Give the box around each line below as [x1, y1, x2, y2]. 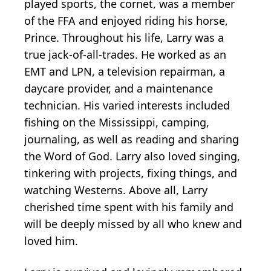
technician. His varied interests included [24, 97, 230, 113]
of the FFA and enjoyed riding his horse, [24, 13, 228, 28]
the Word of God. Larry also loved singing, [24, 148, 240, 163]
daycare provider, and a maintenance [24, 80, 213, 96]
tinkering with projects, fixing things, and [24, 165, 237, 180]
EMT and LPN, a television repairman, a [24, 64, 225, 79]
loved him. [24, 233, 78, 248]
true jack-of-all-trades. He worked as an [24, 47, 226, 62]
